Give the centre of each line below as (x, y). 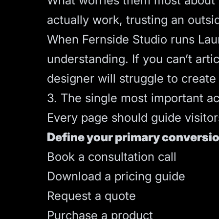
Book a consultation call (112, 157)
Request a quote (91, 196)
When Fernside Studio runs (122, 39)
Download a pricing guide (116, 176)
